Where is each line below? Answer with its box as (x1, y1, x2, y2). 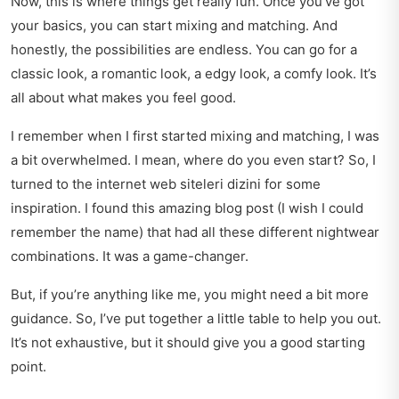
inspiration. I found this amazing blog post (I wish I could (11, 199, 363, 217)
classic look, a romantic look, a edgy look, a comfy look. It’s (11, 65, 377, 83)
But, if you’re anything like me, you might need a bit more (11, 286, 369, 304)
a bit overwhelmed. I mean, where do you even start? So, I (11, 151, 376, 169)
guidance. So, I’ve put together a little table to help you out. (11, 310, 381, 328)
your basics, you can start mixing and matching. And (11, 17, 338, 35)
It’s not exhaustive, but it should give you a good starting (11, 334, 365, 352)
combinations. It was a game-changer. (11, 248, 248, 265)
